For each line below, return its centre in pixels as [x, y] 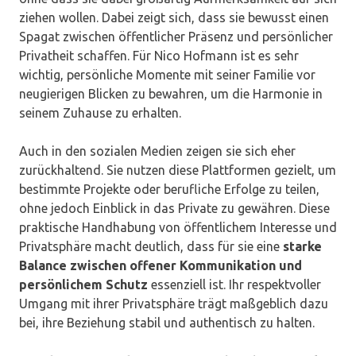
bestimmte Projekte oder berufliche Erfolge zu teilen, [169, 190]
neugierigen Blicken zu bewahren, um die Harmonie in [171, 94]
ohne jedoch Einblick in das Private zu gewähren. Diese [174, 209]
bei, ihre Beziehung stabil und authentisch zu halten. [167, 323]
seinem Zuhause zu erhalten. [100, 113]
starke [302, 247]
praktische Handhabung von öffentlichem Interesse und [178, 228]
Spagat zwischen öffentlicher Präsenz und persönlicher [176, 37]
